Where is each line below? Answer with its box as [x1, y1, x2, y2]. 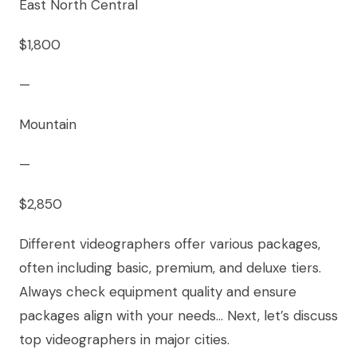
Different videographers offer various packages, [19, 235, 320, 253]
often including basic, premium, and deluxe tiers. [19, 259, 321, 277]
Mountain [19, 116, 76, 134]
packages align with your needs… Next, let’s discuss [19, 307, 338, 325]
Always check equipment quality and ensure [19, 283, 296, 301]
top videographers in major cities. [19, 331, 229, 349]
